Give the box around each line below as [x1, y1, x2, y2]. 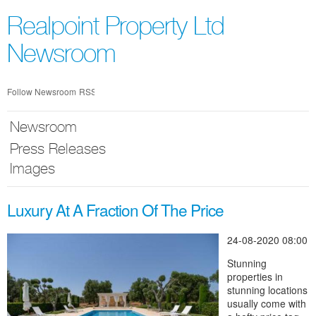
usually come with [227, 296, 306, 310]
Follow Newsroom [7, 85, 76, 97]
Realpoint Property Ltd [7, 17, 224, 42]
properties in [227, 269, 283, 284]
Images [9, 163, 55, 178]
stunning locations [227, 283, 308, 297]
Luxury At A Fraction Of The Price [7, 198, 224, 221]
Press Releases [9, 143, 106, 158]
